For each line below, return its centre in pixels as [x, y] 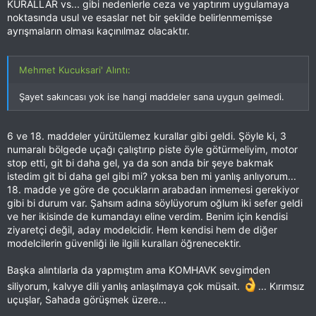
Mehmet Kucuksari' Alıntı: [75, 69]
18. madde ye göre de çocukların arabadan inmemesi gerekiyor [153, 189]
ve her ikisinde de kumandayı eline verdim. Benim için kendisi [147, 216]
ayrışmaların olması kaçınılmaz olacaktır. [98, 30]
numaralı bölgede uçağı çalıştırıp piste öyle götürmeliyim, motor [152, 149]
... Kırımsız [281, 286]
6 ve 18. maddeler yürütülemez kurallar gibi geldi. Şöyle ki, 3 [147, 135]
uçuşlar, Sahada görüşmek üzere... [87, 299]
